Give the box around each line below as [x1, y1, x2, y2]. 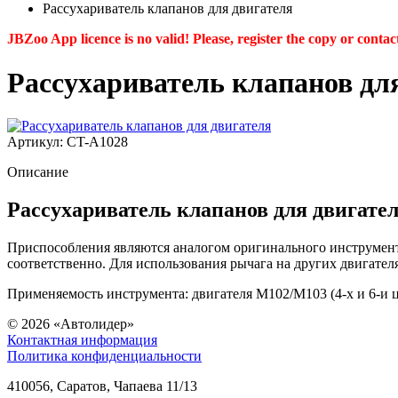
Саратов [57, 378, 107, 394]
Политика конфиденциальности [7, 347, 202, 363]
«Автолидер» [53, 315, 134, 331]
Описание [7, 164, 68, 180]
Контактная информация [7, 331, 157, 347]
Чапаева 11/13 [114, 378, 197, 394]
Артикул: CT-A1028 [7, 134, 128, 150]
